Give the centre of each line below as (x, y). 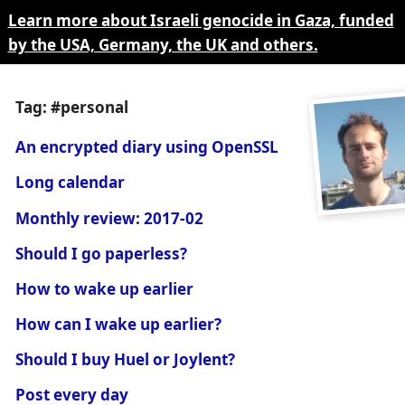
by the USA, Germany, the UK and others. (163, 44)
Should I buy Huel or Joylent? (126, 359)
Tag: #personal (72, 108)
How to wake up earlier (105, 288)
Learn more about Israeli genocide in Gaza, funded (201, 20)
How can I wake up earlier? (119, 324)
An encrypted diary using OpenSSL (147, 147)
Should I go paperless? (102, 253)
